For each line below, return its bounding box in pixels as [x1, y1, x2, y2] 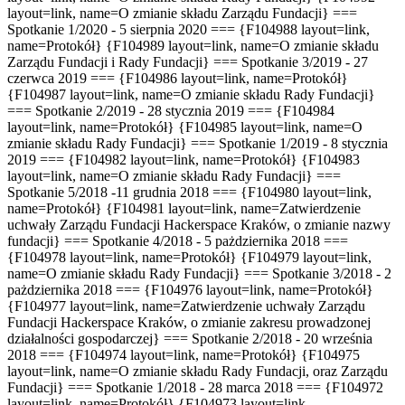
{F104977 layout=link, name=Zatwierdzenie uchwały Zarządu [7, 297, 365, 314]
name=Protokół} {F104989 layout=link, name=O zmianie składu [7, 37, 379, 53]
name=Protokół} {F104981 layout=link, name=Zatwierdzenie [7, 200, 361, 216]
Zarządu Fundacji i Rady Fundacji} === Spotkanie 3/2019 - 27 [7, 53, 368, 70]
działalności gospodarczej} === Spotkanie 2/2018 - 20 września [7, 330, 372, 346]
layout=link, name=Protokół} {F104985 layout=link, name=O [7, 118, 363, 135]
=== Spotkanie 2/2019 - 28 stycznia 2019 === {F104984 [7, 102, 334, 118]
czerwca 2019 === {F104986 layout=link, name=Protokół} [7, 70, 348, 86]
